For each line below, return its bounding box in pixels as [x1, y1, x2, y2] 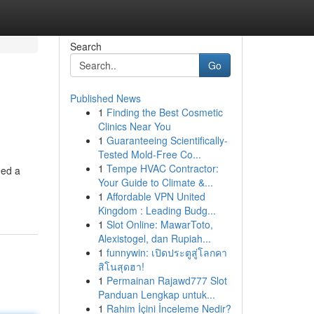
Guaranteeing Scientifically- [106, 133, 228, 147]
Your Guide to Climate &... [97, 175, 213, 189]
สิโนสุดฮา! [97, 259, 144, 273]
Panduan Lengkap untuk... [97, 287, 215, 301]
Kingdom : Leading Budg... [97, 203, 216, 217]
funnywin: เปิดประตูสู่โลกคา [106, 245, 227, 259]
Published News [69, 91, 141, 105]
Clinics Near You [97, 119, 171, 133]
